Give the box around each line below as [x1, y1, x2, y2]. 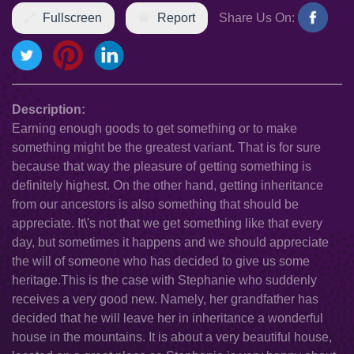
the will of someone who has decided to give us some [12, 254, 310, 268]
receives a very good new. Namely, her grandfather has [12, 292, 318, 306]
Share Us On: [216, 11, 298, 24]
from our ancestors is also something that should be [12, 198, 299, 211]
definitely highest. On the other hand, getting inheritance [12, 179, 323, 192]
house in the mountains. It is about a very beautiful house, [12, 330, 332, 344]
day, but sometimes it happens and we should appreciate [12, 235, 329, 249]
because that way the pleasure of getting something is [12, 160, 311, 173]
